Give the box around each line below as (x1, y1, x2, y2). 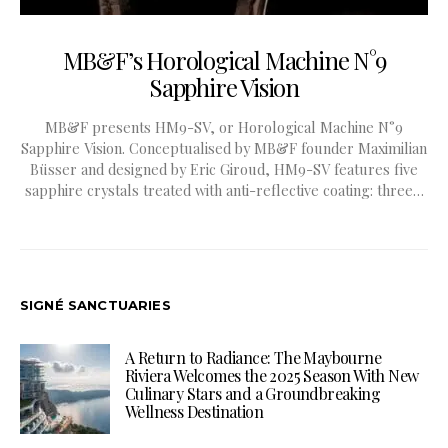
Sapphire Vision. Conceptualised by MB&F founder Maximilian (21, 137, 427, 158)
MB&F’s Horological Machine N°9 (62, 43, 386, 76)
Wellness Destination (125, 400, 264, 422)
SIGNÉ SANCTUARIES (20, 296, 171, 313)
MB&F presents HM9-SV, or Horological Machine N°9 (45, 116, 403, 137)
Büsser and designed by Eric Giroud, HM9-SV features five (30, 158, 418, 179)
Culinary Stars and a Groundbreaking (125, 382, 380, 404)
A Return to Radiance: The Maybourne (125, 346, 381, 368)
